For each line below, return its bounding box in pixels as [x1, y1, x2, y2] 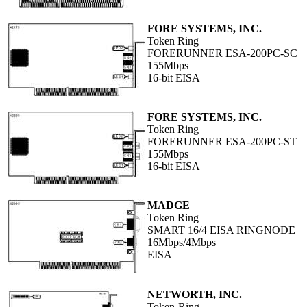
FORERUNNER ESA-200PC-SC [147, 47, 297, 60]
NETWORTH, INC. [147, 288, 242, 301]
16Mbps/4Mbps [147, 236, 216, 249]
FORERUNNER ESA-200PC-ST [147, 136, 297, 148]
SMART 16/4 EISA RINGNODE [147, 224, 295, 236]
